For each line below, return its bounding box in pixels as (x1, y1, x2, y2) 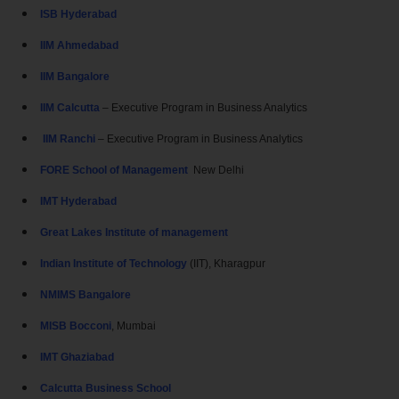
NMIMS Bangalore (40, 289, 131, 302)
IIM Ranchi (40, 133, 98, 146)
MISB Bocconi (40, 320, 111, 333)
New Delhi (193, 164, 244, 177)
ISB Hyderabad (40, 8, 117, 21)
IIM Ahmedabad (40, 39, 118, 53)
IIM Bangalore (40, 70, 110, 84)
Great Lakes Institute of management (40, 226, 228, 240)
